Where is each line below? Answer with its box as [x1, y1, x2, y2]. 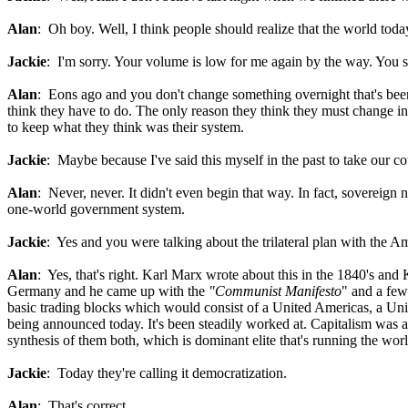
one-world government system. [7, 201, 185, 217]
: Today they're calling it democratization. [46, 365, 287, 381]
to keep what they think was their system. [7, 119, 244, 135]
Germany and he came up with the [7, 283, 209, 299]
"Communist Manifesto [209, 283, 342, 299]
